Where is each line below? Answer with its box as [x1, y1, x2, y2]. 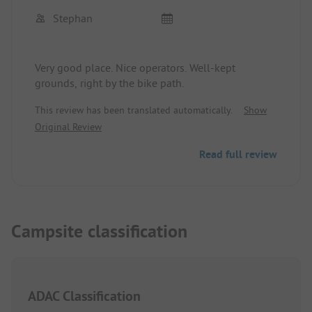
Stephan [53, 10, 93, 25]
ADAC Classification [28, 287, 141, 306]
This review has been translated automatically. [35, 103, 233, 116]
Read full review [199, 146, 277, 162]
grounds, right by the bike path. [35, 75, 184, 90]
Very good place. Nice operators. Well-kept [35, 60, 235, 75]
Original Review [35, 120, 102, 133]
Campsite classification [11, 219, 187, 244]
